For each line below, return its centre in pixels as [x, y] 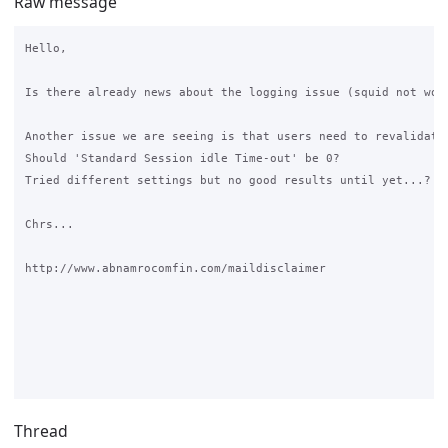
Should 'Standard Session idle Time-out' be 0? [182, 158]
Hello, [45, 48]
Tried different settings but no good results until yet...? [227, 180]
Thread [41, 431]
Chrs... [49, 224]
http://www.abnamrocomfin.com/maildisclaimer [175, 268]
